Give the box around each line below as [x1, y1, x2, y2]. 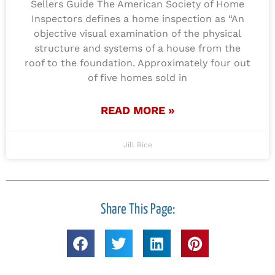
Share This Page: [100, 203, 175, 217]
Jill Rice [123, 141, 152, 150]
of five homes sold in [88, 72, 187, 84]
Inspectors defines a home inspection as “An [31, 13, 244, 25]
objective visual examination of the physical [34, 28, 241, 40]
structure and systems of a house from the [34, 42, 241, 55]
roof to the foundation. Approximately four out [25, 57, 250, 69]
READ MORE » [100, 104, 175, 117]
